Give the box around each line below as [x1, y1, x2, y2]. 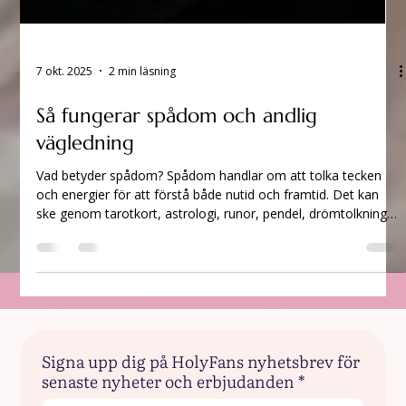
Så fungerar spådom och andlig [36, 321, 318, 346]
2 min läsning [109, 280, 177, 296]
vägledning [36, 348, 135, 373]
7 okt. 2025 [36, 280, 93, 296]
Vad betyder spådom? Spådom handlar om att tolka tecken [36, 384, 382, 402]
